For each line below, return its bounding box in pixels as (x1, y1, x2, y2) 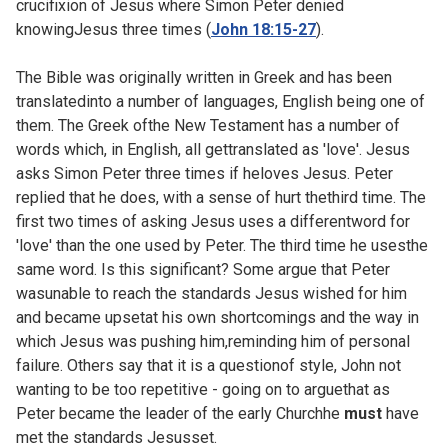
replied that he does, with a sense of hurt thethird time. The (16, 187, 426, 207)
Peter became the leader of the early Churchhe (16, 403, 344, 423)
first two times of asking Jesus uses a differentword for (16, 211, 410, 231)
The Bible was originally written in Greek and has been (16, 67, 392, 87)
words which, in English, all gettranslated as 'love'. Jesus (16, 139, 410, 159)
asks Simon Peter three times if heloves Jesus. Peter (16, 163, 393, 183)
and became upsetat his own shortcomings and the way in (16, 307, 419, 327)
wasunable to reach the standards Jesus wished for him (16, 283, 407, 303)
